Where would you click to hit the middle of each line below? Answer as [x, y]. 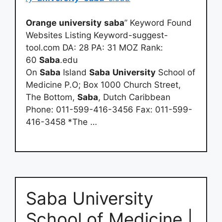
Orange [41, 23]
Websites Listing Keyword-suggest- [97, 35]
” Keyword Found [158, 23]
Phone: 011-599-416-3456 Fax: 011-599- [109, 110]
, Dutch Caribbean [134, 97]
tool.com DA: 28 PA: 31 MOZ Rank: [94, 48]
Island [75, 72]
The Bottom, [52, 97]
